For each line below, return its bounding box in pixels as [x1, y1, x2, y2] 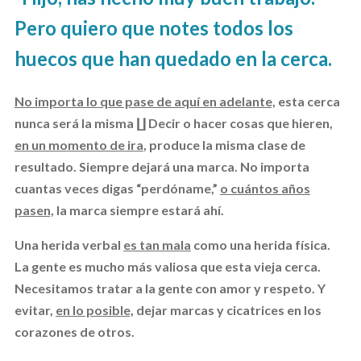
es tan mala [122, 236, 191, 252]
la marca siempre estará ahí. [53, 201, 224, 218]
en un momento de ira [14, 136, 143, 152]
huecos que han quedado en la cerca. [14, 46, 332, 70]
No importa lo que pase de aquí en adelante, [14, 93, 276, 109]
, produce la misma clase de [143, 136, 305, 152]
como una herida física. [190, 236, 330, 252]
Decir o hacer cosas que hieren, [147, 114, 333, 131]
